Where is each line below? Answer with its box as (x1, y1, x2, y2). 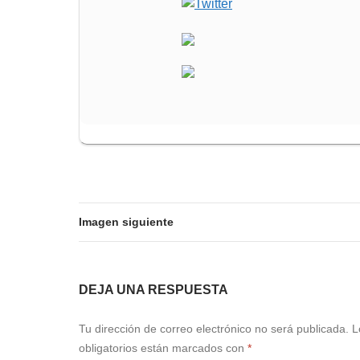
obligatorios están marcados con (79, 341, 247, 354)
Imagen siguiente (79, 215, 174, 228)
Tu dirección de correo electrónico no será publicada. (79, 321, 349, 335)
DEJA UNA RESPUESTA (79, 282, 228, 297)
